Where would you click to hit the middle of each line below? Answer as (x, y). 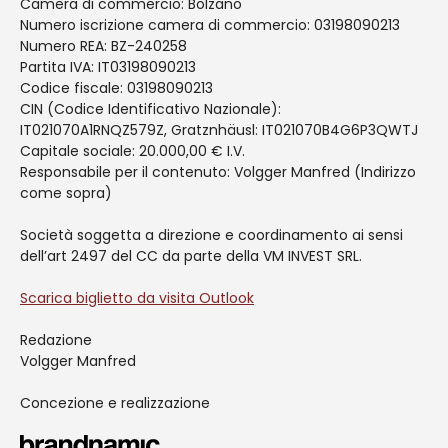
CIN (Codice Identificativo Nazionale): (150, 108)
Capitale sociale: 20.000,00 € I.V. (132, 150)
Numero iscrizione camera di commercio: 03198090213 (210, 24)
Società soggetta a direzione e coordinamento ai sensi (211, 234)
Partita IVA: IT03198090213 (108, 66)
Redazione (56, 339)
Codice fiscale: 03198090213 (116, 87)
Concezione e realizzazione (115, 402)
